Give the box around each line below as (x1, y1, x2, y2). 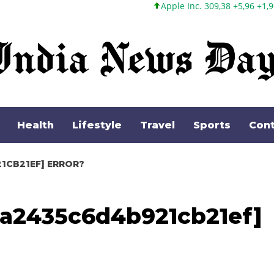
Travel (140, 119, 175, 131)
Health (17, 119, 54, 131)
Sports (193, 119, 231, 131)
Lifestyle (72, 119, 122, 131)
